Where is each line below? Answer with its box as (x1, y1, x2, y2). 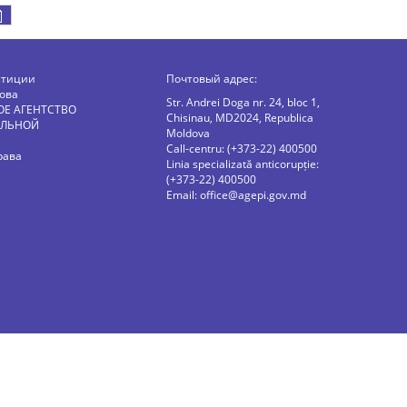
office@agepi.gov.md (200, 186, 306, 203)
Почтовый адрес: (166, 70, 257, 86)
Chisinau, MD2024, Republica (166, 109, 313, 125)
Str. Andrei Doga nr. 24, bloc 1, (166, 94, 320, 110)
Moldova (166, 124, 210, 141)
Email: (166, 186, 200, 203)
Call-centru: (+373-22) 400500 (166, 140, 317, 156)
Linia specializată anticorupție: (166, 155, 319, 172)
